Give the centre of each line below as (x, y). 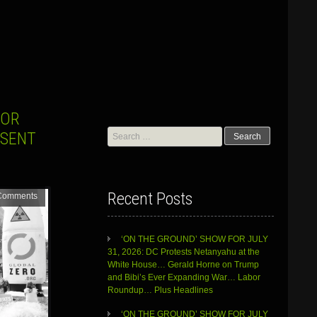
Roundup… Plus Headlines (161, 290)
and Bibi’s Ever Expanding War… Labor (184, 278)
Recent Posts (150, 199)
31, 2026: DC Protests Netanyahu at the (183, 252)
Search (120, 132)
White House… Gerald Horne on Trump (183, 265)
